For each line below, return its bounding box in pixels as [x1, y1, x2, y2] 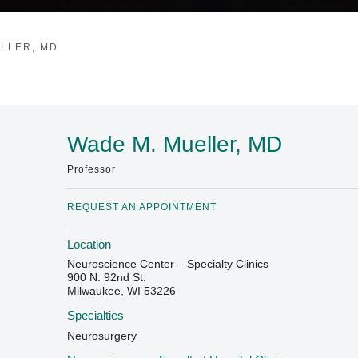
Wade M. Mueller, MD [67, 131, 283, 157]
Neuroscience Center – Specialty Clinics [67, 257, 269, 270]
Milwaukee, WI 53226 [67, 284, 177, 297]
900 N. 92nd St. [67, 271, 147, 284]
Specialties [67, 309, 125, 323]
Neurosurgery [67, 328, 137, 342]
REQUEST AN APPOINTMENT [67, 201, 217, 212]
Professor [67, 163, 117, 174]
